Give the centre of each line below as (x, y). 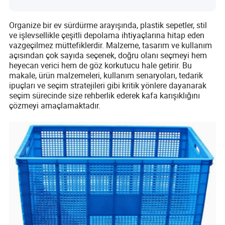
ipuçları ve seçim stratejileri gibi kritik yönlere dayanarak (108, 85)
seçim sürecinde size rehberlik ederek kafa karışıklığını (105, 95)
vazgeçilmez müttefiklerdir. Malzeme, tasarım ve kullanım (111, 45)
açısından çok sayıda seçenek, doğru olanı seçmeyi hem (108, 55)
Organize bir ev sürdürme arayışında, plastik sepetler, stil (108, 25)
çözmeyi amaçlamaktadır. (55, 105)
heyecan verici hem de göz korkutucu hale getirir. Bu (101, 65)
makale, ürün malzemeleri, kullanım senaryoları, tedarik (106, 75)
